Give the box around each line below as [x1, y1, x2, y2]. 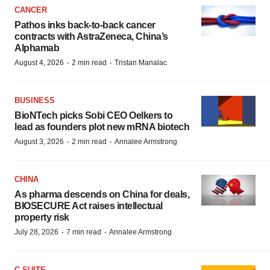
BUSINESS [14, 96, 55, 105]
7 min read [66, 228, 101, 236]
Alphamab [14, 43, 59, 53]
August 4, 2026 [14, 58, 64, 67]
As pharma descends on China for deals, [14, 189, 189, 199]
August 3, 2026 [14, 137, 64, 146]
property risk [14, 212, 69, 222]
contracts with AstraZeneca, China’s [14, 31, 168, 42]
